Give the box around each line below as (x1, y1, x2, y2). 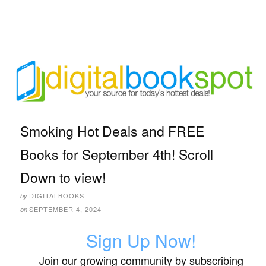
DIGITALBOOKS (29, 191, 84, 201)
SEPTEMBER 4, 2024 (29, 204, 102, 214)
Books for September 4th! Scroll (20, 144, 213, 164)
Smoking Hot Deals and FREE (20, 121, 204, 141)
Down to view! (20, 167, 106, 188)
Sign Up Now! (86, 227, 196, 254)
